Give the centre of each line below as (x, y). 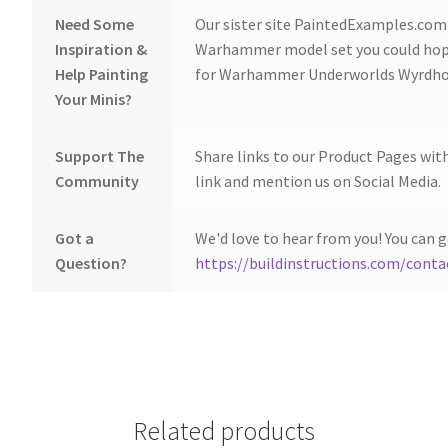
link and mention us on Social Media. (317, 181)
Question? (90, 263)
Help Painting (101, 74)
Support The (99, 156)
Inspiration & (100, 49)
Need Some (94, 24)
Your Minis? (93, 99)
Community (96, 181)
